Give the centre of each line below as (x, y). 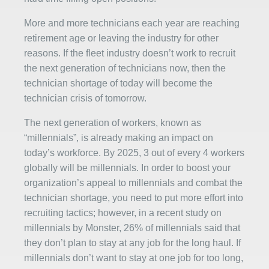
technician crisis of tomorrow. (85, 98)
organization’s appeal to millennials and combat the (133, 183)
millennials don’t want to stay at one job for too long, (134, 258)
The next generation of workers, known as (113, 123)
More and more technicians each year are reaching (132, 23)
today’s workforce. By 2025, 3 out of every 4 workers (134, 153)
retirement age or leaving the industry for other (121, 38)
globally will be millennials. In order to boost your (127, 168)
